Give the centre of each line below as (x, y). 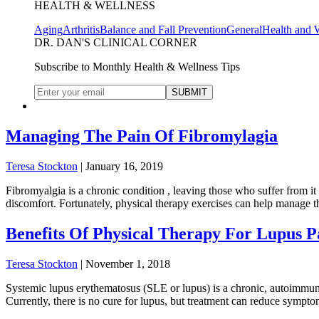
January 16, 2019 (124, 167)
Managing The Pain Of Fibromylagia (142, 136)
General (244, 30)
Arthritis (81, 30)
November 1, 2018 (128, 264)
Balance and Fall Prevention (163, 30)
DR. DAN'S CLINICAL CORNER (116, 43)
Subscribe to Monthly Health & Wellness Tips (137, 67)
